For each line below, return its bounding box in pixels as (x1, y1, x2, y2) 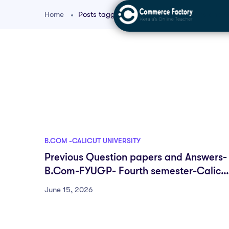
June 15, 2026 (44, 185, 93, 194)
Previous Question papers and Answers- (44, 151, 227, 163)
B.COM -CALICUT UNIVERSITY (44, 136, 141, 145)
